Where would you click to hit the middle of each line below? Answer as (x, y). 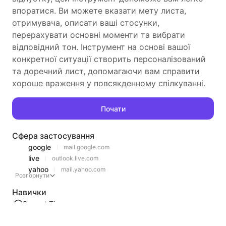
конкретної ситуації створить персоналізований (109, 59)
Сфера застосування (53, 136)
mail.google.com (87, 147)
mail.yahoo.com (83, 169)
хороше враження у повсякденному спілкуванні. (109, 83)
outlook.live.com (75, 158)
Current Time (44, 204)
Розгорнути (32, 175)
